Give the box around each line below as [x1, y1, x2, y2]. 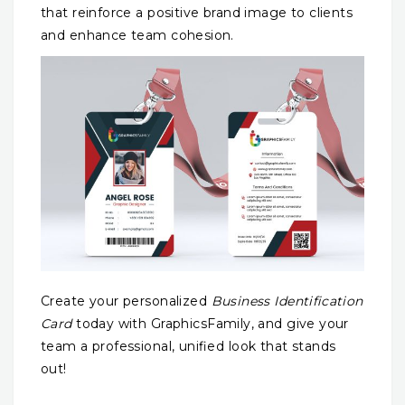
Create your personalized [41, 293, 212, 310]
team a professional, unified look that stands [41, 338, 336, 355]
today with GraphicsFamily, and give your [71, 316, 349, 333]
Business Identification [211, 293, 363, 310]
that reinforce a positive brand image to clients [41, 4, 353, 21]
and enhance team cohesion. [41, 26, 234, 43]
